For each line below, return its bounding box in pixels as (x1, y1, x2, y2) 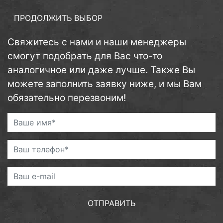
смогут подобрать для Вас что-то (7, 50, 162, 62)
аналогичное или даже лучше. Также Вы (7, 64, 195, 76)
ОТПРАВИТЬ (88, 198, 135, 208)
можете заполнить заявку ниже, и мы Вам (7, 78, 202, 90)
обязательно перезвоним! (7, 92, 126, 104)
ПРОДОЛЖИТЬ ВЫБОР (14, 13, 103, 23)
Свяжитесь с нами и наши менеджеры (7, 36, 186, 48)
